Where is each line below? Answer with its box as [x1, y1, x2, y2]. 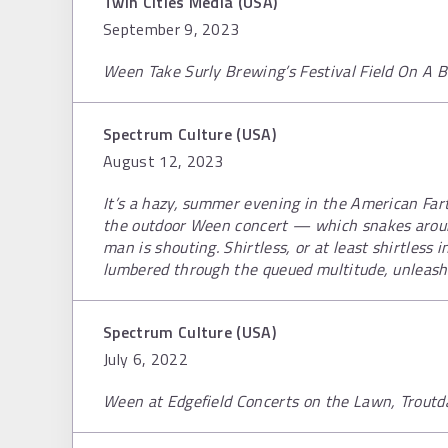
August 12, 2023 [103, 149, 224, 173]
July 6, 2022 [103, 347, 188, 371]
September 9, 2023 [103, 17, 240, 41]
